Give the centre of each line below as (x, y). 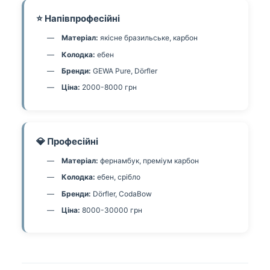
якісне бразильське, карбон (148, 38)
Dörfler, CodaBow (121, 193)
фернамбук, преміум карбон (149, 160)
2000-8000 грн (108, 87)
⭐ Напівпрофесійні (78, 19)
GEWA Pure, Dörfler (124, 71)
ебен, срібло (118, 177)
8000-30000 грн (111, 210)
